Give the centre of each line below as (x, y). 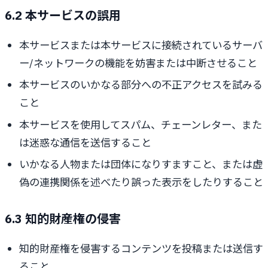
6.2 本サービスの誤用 (63, 15)
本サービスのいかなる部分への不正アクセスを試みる (141, 85)
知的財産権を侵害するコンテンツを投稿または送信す (141, 249)
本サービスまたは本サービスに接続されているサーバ (141, 45)
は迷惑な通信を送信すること (85, 142)
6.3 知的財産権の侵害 (63, 219)
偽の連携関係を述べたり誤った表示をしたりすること (141, 182)
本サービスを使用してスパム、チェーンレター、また (141, 124)
